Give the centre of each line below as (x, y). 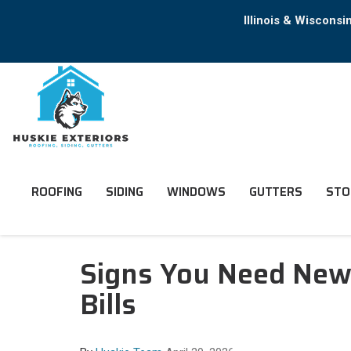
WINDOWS (196, 192)
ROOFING (56, 192)
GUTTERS (275, 192)
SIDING (124, 192)
